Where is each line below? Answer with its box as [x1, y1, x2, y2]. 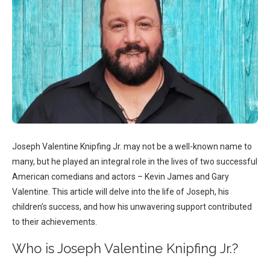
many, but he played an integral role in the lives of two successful [12, 157, 257, 167]
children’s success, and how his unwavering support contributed [12, 202, 252, 212]
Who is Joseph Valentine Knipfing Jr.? [12, 240, 238, 257]
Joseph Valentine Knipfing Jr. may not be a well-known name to [12, 142, 252, 152]
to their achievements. [12, 217, 97, 227]
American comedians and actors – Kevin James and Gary [12, 172, 229, 182]
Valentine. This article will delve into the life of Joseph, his [12, 187, 229, 197]
